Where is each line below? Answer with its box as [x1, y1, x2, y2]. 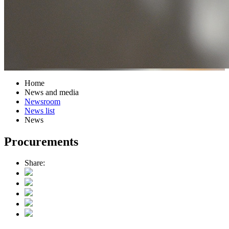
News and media [25, 87, 79, 97]
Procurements [4, 134, 78, 148]
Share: [25, 158, 45, 168]
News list [25, 106, 55, 115]
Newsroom [25, 97, 60, 106]
